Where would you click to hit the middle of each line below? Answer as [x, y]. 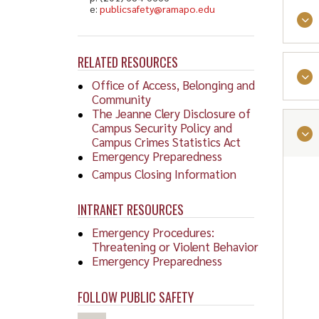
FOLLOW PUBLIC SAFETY [135, 297]
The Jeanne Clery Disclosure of [171, 113]
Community [121, 99]
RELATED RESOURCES [127, 62]
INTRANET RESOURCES [130, 210]
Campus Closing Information [164, 173]
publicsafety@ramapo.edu [157, 8]
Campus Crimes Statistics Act [166, 141]
